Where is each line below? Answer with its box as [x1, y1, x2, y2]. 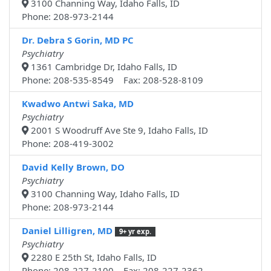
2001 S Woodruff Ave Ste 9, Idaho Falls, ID [28, 124, 208, 137]
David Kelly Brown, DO [22, 161, 125, 174]
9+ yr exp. [119, 227, 151, 237]
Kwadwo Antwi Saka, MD [22, 97, 134, 110]
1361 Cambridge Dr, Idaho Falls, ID [28, 60, 177, 73]
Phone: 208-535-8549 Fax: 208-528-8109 [22, 74, 203, 87]
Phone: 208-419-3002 [22, 137, 114, 150]
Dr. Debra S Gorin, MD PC [22, 34, 134, 47]
